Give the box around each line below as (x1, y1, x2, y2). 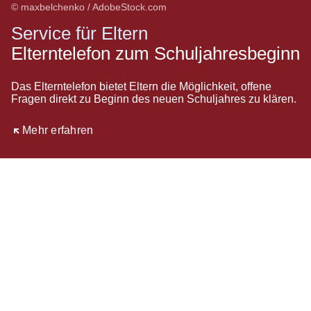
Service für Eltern (11, 23, 148, 44)
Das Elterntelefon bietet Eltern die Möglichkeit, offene (11, 81, 271, 92)
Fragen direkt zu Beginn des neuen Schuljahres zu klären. (11, 93, 296, 105)
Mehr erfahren (22, 124, 94, 136)
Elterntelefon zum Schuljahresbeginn (11, 43, 300, 64)
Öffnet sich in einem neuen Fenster (11, 124, 189, 136)
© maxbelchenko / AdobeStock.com (11, 1, 167, 12)
